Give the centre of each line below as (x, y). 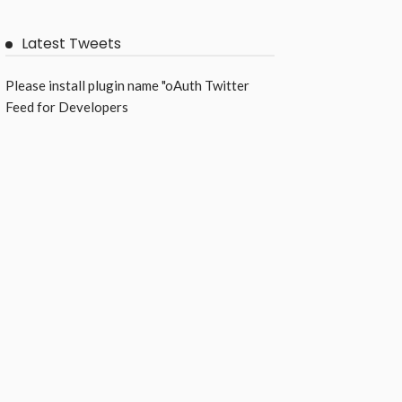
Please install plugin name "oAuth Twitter (127, 85)
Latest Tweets (71, 44)
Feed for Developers (67, 107)
